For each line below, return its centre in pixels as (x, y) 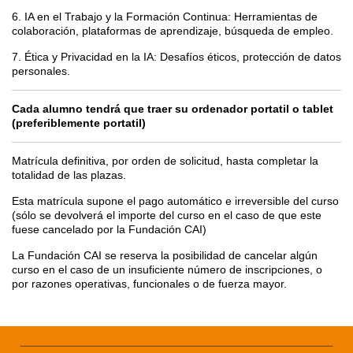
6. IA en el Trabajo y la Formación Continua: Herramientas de (165, 16)
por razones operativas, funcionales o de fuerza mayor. (149, 283)
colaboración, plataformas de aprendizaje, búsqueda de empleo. (173, 30)
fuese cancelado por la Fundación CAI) (109, 229)
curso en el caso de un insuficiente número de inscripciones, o (167, 269)
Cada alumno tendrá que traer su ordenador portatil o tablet (173, 108)
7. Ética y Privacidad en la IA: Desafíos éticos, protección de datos (176, 56)
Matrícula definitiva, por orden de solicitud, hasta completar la (165, 160)
